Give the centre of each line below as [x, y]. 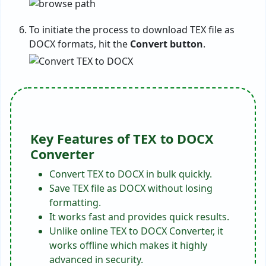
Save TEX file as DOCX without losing [131, 189]
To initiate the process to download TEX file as [132, 30]
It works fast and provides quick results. [139, 217]
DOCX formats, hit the [80, 44]
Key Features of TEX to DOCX [122, 139]
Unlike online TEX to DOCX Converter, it [136, 231]
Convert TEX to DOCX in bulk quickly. [131, 174]
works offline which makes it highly [128, 246]
